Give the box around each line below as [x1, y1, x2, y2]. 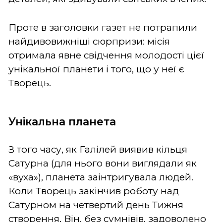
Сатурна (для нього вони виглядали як [8, 157, 197, 169]
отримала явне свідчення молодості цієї [8, 49, 204, 61]
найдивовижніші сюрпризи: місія [8, 35, 170, 47]
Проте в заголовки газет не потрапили [8, 21, 197, 33]
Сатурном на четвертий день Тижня [8, 199, 183, 211]
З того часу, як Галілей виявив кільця [8, 143, 187, 155]
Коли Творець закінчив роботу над [8, 185, 179, 197]
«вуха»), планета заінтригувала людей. [8, 171, 193, 183]
